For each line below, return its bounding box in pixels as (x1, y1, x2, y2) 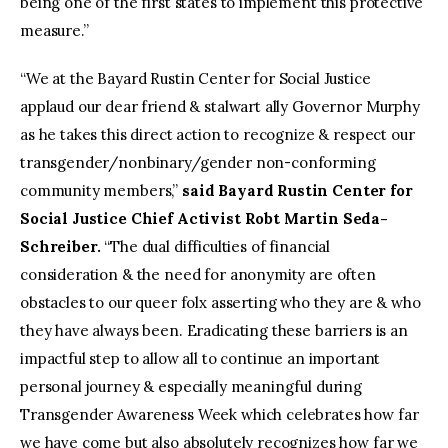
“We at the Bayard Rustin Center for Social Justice (20, 68, 371, 88)
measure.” (20, 21, 89, 41)
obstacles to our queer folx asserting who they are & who (20, 292, 421, 312)
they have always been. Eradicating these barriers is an (20, 320, 408, 340)
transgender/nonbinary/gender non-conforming (20, 152, 376, 172)
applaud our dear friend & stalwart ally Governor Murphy (20, 96, 420, 116)
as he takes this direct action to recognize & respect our (20, 124, 415, 144)
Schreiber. (20, 236, 101, 256)
